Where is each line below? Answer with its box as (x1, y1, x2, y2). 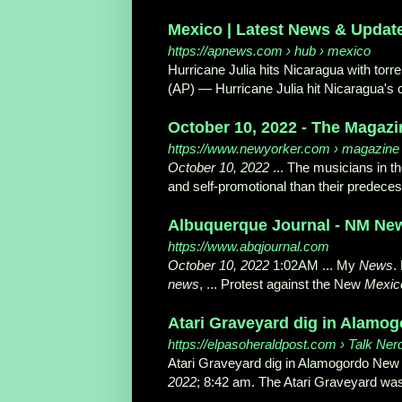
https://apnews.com (168, 43, 283, 59)
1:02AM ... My (269, 258, 359, 274)
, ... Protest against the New (199, 276, 364, 293)
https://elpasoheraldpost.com (168, 336, 336, 353)
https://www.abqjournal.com (168, 239, 329, 255)
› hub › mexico (283, 43, 371, 59)
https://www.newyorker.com (168, 141, 330, 157)
